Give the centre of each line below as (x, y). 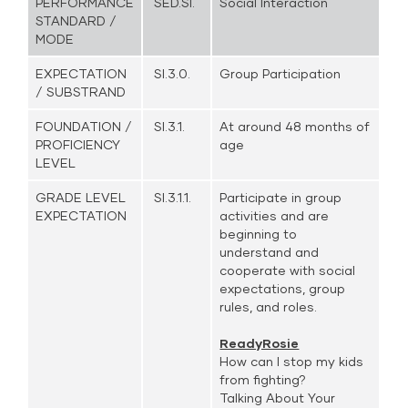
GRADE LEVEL (81, 197)
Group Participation (280, 73)
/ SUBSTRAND (81, 92)
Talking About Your (278, 398)
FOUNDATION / (84, 126)
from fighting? (263, 379)
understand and (270, 252)
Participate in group (281, 197)
